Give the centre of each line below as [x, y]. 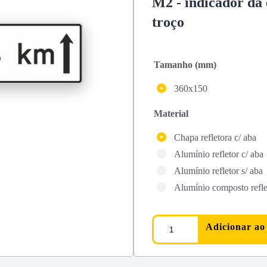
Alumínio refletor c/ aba [219, 154]
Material [171, 114]
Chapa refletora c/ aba [215, 137]
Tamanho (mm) [185, 65]
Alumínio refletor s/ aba [218, 171]
